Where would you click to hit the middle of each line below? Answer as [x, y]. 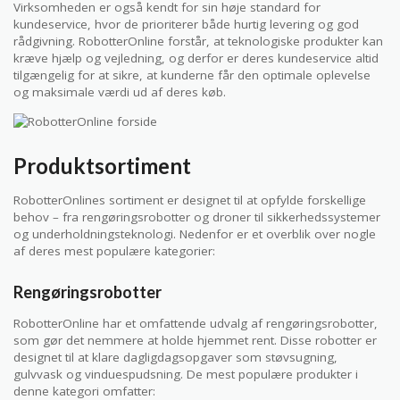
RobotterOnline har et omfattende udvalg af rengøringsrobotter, [196, 324]
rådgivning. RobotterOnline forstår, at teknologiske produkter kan [198, 41]
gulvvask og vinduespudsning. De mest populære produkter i [186, 375]
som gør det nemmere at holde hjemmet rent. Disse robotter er [195, 341]
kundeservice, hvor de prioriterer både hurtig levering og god [186, 24]
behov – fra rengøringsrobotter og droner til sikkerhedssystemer [197, 217]
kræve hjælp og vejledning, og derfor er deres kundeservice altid [196, 58]
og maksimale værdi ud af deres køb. [120, 92]
